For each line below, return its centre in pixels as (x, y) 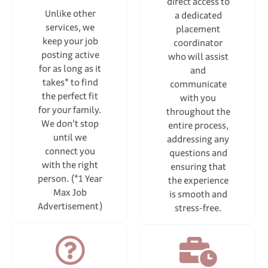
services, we (70, 27)
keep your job (70, 41)
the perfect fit (70, 96)
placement (198, 29)
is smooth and (198, 194)
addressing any (198, 139)
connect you (70, 151)
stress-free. (198, 208)
